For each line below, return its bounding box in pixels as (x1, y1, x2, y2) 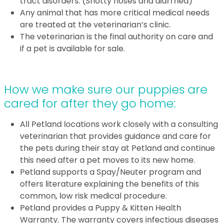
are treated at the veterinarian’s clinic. (20, 19, 171, 30)
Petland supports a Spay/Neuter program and (20, 166, 201, 178)
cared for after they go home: (4, 95, 176, 111)
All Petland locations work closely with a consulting (20, 118, 218, 130)
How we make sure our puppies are (4, 81, 208, 98)
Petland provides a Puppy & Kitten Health (20, 202, 181, 214)
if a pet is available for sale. (20, 43, 125, 54)
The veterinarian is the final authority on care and (20, 31, 213, 42)
